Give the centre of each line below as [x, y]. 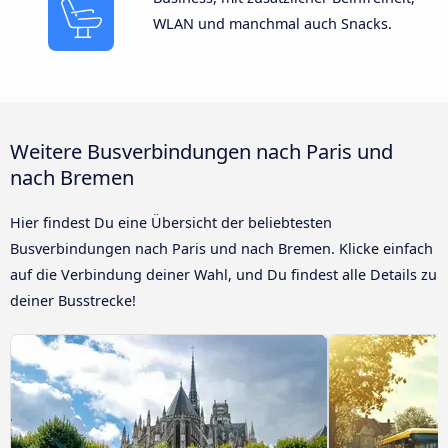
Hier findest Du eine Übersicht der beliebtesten [171, 223]
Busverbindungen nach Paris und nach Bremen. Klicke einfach [221, 249]
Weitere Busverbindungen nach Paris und [201, 151]
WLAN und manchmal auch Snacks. [272, 24]
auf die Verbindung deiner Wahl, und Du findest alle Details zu [223, 275]
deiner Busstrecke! [73, 301]
